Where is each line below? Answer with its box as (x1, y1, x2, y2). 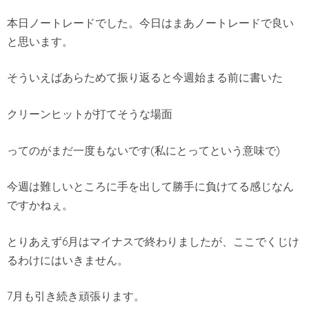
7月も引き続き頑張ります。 (7, 289, 145, 303)
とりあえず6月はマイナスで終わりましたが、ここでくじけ (7, 234, 299, 248)
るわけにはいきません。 (7, 252, 128, 267)
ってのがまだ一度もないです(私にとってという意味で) (7, 143, 280, 157)
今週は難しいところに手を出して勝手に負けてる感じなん (7, 179, 294, 194)
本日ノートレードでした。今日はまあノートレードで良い (7, 15, 294, 30)
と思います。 (7, 34, 73, 48)
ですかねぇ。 (7, 198, 73, 212)
